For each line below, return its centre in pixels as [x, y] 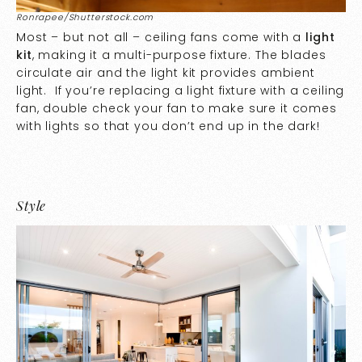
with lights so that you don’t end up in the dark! [168, 126]
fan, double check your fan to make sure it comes [177, 109]
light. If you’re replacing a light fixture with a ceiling [181, 91]
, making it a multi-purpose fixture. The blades [179, 55]
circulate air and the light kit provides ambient [166, 73]
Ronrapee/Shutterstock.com [85, 17]
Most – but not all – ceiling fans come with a [161, 38]
